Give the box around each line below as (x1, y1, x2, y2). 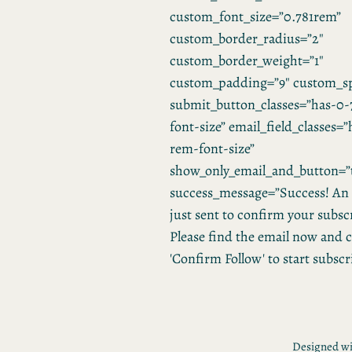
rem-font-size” (170, 139, 255, 159)
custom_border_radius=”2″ (170, 29, 324, 49)
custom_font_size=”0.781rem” (170, 7, 341, 27)
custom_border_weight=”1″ (170, 51, 324, 71)
